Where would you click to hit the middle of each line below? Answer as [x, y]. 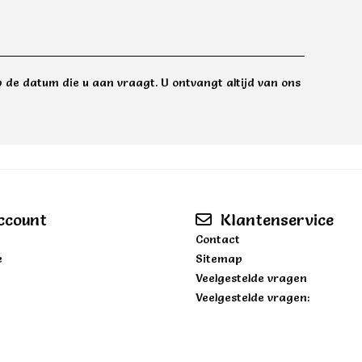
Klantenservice [274, 219]
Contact [217, 239]
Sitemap [219, 258]
